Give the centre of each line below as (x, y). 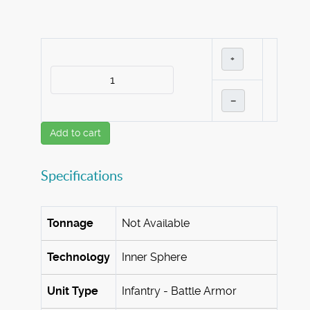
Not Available (156, 224)
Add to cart (75, 133)
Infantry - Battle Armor (179, 291)
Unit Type (73, 291)
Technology (79, 257)
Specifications (82, 176)
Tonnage (70, 224)
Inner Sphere (154, 257)
